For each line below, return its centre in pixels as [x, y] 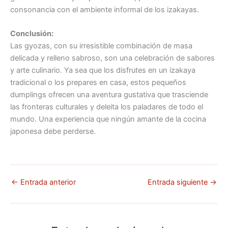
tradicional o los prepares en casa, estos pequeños [98, 83]
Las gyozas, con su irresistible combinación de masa [101, 46]
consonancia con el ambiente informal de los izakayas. [105, 9]
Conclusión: [32, 34]
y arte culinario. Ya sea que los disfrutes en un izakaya [103, 70]
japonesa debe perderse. [53, 132]
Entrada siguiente [179, 182]
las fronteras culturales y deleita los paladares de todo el [107, 107]
